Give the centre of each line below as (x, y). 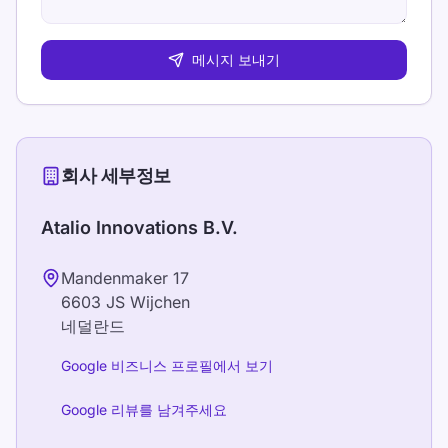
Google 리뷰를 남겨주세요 (144, 409)
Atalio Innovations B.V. (139, 227)
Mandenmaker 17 (125, 278)
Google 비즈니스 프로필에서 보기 (167, 365)
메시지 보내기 (236, 59)
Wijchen (160, 302)
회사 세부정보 (116, 175)
